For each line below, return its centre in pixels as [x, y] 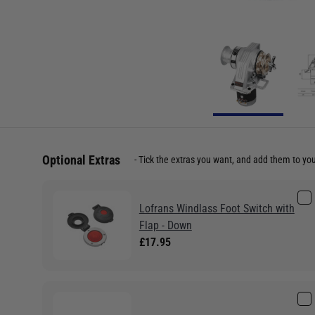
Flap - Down [165, 225]
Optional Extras [81, 160]
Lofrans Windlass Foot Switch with [217, 208]
